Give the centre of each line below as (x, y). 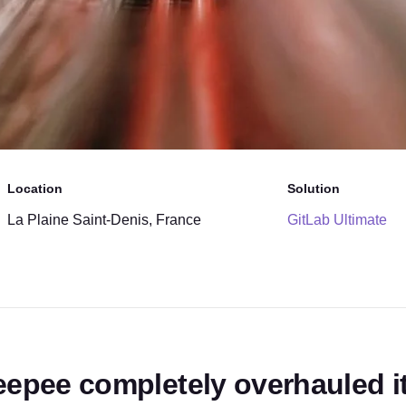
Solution (314, 188)
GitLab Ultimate (338, 220)
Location (35, 188)
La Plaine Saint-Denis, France (104, 220)
